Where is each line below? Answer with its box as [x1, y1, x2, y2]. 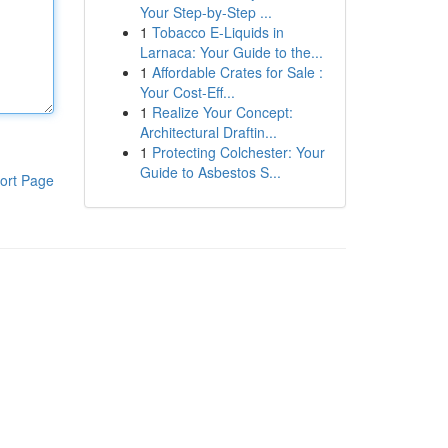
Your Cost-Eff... [139, 82, 235, 102]
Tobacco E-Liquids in [151, 22, 284, 42]
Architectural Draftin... [139, 122, 277, 142]
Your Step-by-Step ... [139, 2, 272, 22]
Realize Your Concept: [151, 102, 293, 122]
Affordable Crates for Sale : [151, 62, 323, 82]
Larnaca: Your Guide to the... [139, 42, 323, 62]
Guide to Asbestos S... [139, 162, 281, 182]
